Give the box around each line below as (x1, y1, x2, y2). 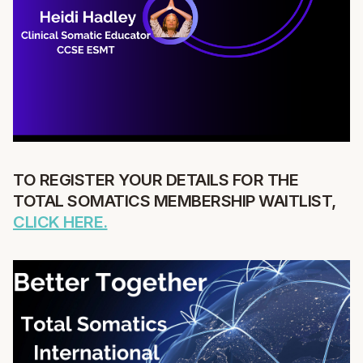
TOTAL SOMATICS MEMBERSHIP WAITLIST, (13, 190, 336, 211)
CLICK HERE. (13, 211, 108, 232)
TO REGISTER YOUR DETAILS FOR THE (13, 169, 298, 190)
